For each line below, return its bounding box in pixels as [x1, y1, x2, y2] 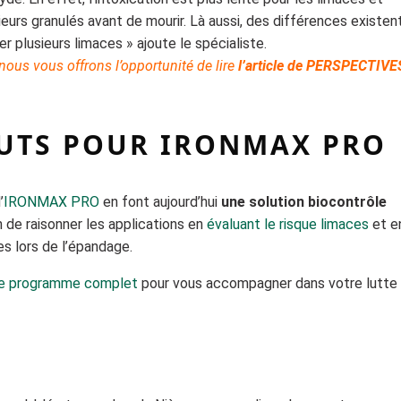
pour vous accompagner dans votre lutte [138, 275, 398, 293]
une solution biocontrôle [221, 193, 388, 211]
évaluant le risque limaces [207, 216, 370, 234]
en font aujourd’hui [99, 193, 222, 211]
